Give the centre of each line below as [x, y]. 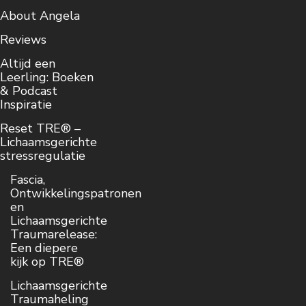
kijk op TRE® [47, 262]
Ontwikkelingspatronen [76, 194]
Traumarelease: [54, 235]
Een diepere [44, 248]
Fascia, [28, 180]
